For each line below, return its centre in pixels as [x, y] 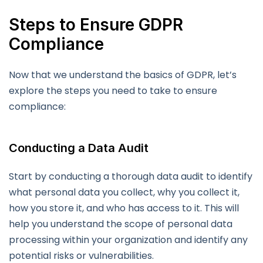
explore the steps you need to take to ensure [113, 91]
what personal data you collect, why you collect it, [124, 193]
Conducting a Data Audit [79, 148]
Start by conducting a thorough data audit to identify [131, 177]
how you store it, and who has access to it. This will [124, 208]
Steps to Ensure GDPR [96, 25]
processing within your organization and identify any [128, 240]
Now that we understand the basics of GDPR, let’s [123, 75]
